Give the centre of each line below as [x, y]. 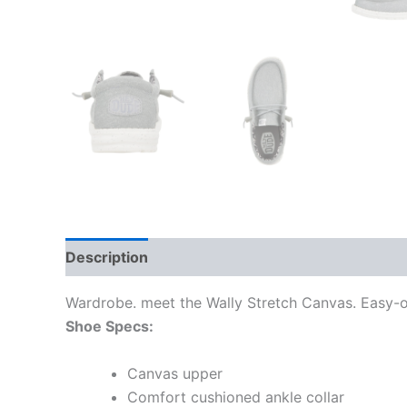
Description [107, 257]
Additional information [246, 257]
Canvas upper [175, 373]
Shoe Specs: [109, 326]
